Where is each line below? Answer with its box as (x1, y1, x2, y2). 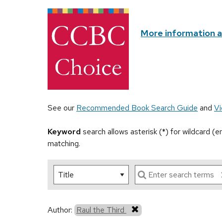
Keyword (48, 126, 81, 137)
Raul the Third (76, 205, 126, 216)
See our (48, 103, 76, 113)
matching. (48, 138, 80, 149)
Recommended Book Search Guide (76, 103, 198, 113)
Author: (48, 205, 74, 216)
